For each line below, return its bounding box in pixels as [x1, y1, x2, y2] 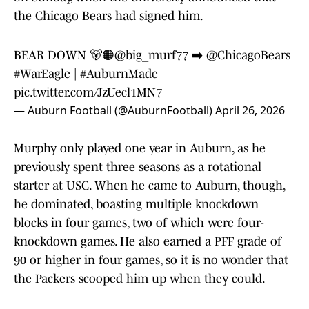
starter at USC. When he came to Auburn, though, [14, 179, 285, 193]
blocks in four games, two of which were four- [14, 216, 264, 230]
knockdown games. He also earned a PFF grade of [14, 235, 281, 249]
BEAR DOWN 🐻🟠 [14, 48, 114, 63]
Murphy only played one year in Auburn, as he [14, 141, 266, 156]
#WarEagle [14, 67, 70, 81]
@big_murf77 [114, 48, 188, 63]
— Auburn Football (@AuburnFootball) [14, 103, 215, 119]
